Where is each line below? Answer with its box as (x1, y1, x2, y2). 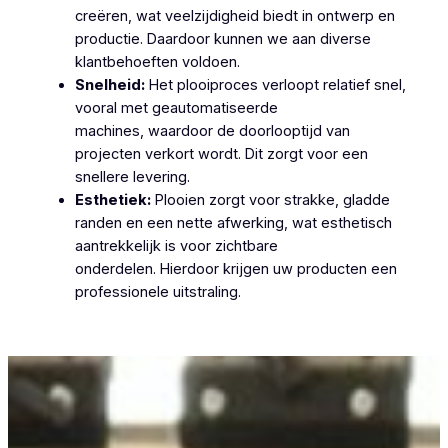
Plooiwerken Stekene (151, 320, 297, 339)
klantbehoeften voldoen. (74, 52, 240, 71)
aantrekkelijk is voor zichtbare (74, 236, 278, 255)
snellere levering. (74, 167, 190, 186)
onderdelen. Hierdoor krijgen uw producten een (74, 259, 397, 278)
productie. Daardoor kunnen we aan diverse (74, 29, 371, 48)
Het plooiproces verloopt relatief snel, (144, 75, 406, 94)
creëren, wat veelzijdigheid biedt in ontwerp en (74, 6, 395, 25)
